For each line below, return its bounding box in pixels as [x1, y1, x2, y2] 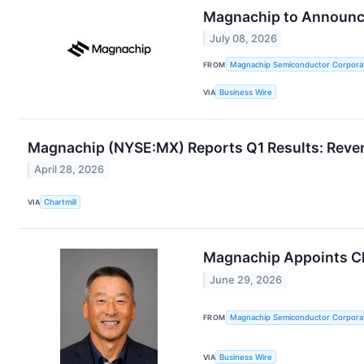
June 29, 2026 [210, 273, 283, 286]
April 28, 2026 [34, 163, 105, 176]
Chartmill [44, 197, 77, 206]
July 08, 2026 [210, 32, 278, 45]
